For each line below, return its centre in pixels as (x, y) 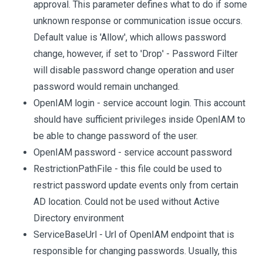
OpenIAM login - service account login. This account (139, 103)
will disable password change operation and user (134, 70)
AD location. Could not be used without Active (127, 202)
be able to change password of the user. (116, 136)
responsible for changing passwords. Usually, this (135, 251)
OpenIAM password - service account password (133, 152)
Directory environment (79, 218)
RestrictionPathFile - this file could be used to (128, 169)
